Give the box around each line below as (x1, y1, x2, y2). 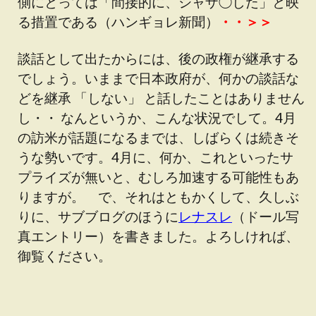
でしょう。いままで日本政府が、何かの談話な (18, 70, 299, 86)
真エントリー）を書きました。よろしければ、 (18, 228, 299, 244)
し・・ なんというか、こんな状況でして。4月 (18, 109, 296, 126)
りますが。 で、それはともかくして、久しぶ (18, 188, 299, 205)
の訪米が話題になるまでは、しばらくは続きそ (18, 129, 299, 145)
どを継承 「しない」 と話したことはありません (18, 90, 305, 106)
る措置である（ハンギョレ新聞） (18, 13, 219, 30)
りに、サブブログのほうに (18, 208, 178, 224)
